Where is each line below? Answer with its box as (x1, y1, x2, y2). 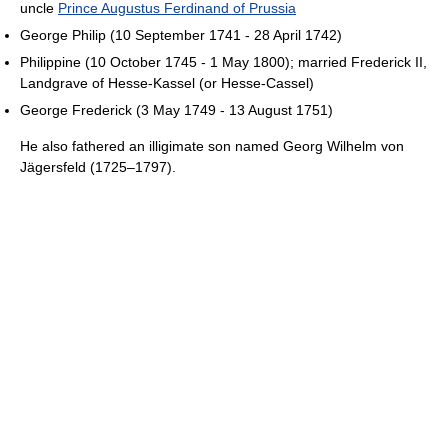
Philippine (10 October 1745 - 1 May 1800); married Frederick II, (20, 54, 427, 71)
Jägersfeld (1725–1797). (20, 159, 176, 176)
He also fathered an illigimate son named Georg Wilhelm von (20, 138, 404, 155)
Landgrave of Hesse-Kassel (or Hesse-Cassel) (20, 75, 314, 92)
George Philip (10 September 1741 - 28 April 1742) (20, 27, 342, 44)
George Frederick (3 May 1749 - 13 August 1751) (20, 102, 333, 119)
